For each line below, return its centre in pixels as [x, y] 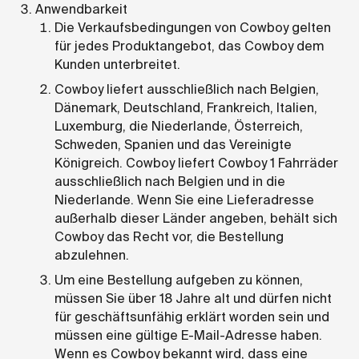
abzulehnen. [92, 255]
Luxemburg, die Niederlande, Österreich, [179, 126]
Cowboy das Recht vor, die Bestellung [169, 236]
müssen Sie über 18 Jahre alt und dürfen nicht [193, 298]
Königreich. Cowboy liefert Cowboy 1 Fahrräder [196, 163]
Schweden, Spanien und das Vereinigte [173, 144]
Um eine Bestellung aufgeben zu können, [179, 280]
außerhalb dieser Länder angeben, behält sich [196, 218]
